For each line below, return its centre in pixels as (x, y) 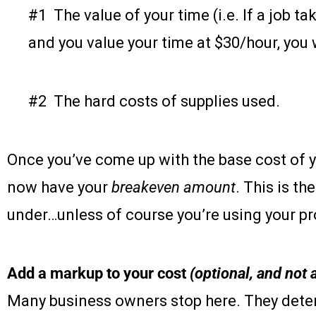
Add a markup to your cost (98, 274)
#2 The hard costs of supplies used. (154, 102)
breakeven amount (174, 188)
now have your (59, 188)
